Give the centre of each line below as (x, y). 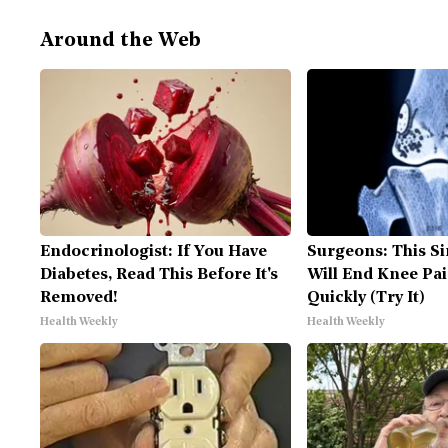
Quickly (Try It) (365, 298)
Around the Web (120, 41)
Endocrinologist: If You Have (153, 252)
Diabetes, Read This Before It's (159, 275)
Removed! (79, 298)
